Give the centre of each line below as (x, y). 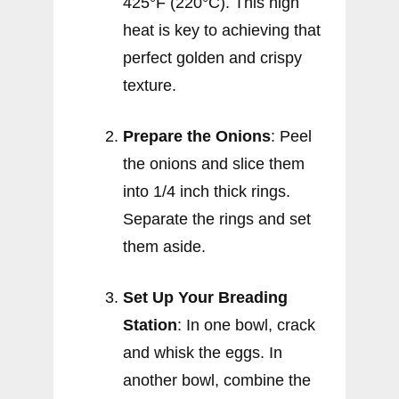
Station (150, 325)
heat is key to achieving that (222, 30)
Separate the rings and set (217, 219)
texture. (150, 85)
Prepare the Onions (197, 136)
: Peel (291, 136)
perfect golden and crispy (212, 57)
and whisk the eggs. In (203, 352)
